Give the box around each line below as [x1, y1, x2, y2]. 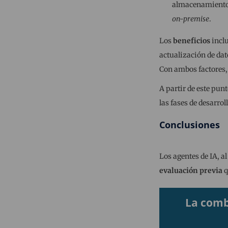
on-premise [172, 14, 209, 24]
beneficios [173, 36, 210, 46]
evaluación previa [159, 166, 222, 176]
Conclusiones [159, 119, 220, 131]
